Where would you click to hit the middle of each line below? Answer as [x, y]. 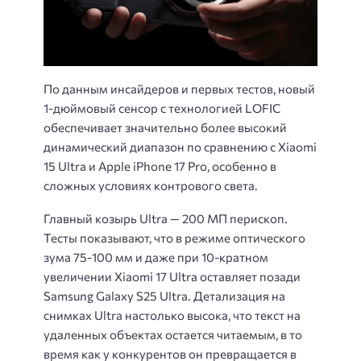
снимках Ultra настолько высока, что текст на [172, 315]
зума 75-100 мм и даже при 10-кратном [156, 257]
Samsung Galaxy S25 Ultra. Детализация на [164, 295]
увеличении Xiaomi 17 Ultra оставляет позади [172, 276]
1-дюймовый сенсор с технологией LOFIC [162, 108]
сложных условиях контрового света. [151, 186]
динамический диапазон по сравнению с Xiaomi [180, 147]
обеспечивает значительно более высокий [165, 128]
